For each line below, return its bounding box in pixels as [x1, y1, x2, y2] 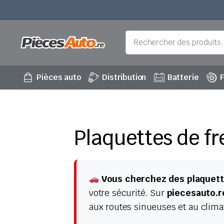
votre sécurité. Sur [88, 187, 167, 199]
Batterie [167, 72, 199, 82]
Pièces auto [36, 72, 81, 82]
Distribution [102, 72, 146, 82]
